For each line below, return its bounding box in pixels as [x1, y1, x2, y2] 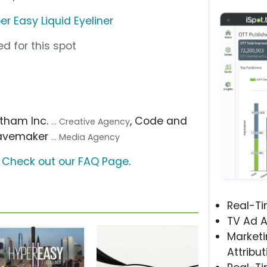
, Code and [130, 113, 188, 128]
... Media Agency [51, 131, 120, 143]
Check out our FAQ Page [2, 154, 129, 169]
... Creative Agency [51, 115, 131, 128]
